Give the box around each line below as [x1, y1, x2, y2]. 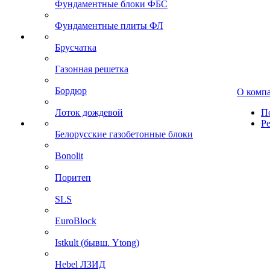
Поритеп [55, 172, 91, 183]
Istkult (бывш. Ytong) [55, 237, 139, 248]
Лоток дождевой [55, 107, 123, 118]
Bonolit [55, 150, 83, 161]
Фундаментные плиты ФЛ [55, 20, 163, 31]
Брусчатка [55, 42, 96, 52]
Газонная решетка [55, 63, 128, 74]
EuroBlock [55, 215, 96, 226]
